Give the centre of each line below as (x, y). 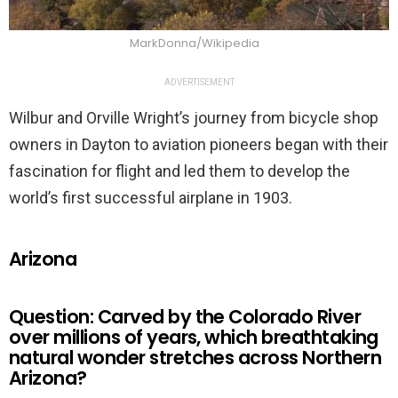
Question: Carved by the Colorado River (185, 316)
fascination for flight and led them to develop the (179, 171)
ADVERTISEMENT (199, 82)
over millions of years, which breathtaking (194, 337)
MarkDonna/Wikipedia (195, 43)
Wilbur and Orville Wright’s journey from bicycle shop (194, 117)
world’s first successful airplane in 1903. (151, 197)
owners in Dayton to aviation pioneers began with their (199, 144)
